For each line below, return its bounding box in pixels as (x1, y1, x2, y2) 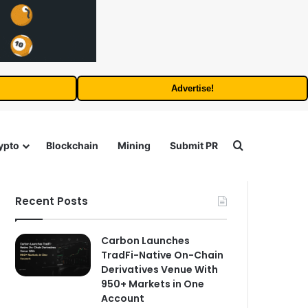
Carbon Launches (101, 234, 190, 247)
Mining (118, 140, 151, 151)
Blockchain (46, 140, 98, 151)
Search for (243, 139, 298, 153)
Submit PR (170, 140, 218, 151)
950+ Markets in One (101, 277, 205, 291)
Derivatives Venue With (101, 263, 219, 276)
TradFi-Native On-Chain (101, 248, 224, 262)
